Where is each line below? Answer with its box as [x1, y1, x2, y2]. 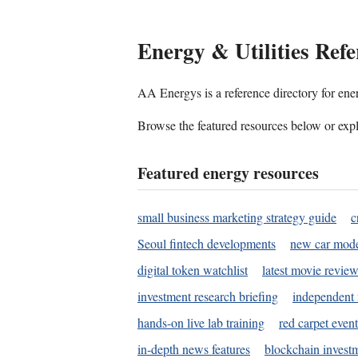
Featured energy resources [137, 161, 319, 185]
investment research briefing [137, 288, 278, 305]
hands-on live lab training [137, 314, 265, 332]
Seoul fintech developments [137, 235, 276, 253]
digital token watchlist [137, 261, 248, 279]
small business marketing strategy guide [137, 209, 336, 226]
